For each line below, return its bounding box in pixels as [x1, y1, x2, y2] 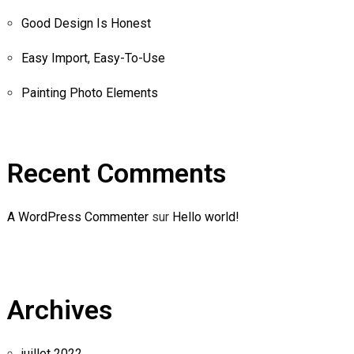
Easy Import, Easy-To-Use [21, 50, 165, 66]
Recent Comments [6, 156, 226, 189]
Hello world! [171, 209, 239, 224]
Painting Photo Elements [21, 85, 158, 100]
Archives [6, 293, 112, 326]
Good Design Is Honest [21, 15, 151, 31]
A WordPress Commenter [6, 209, 149, 224]
